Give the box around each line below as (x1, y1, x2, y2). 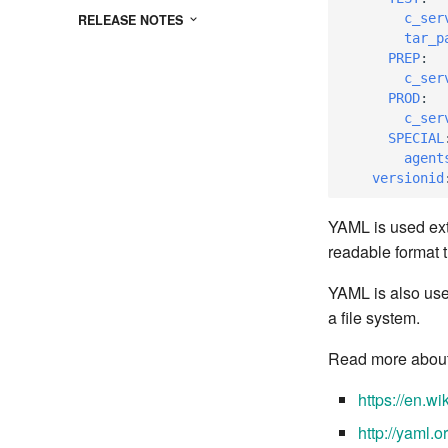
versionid (372, 169, 444, 186)
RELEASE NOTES (78, 10, 187, 29)
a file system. (328, 306, 420, 329)
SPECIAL (388, 129, 444, 146)
